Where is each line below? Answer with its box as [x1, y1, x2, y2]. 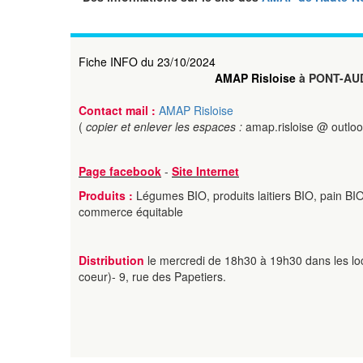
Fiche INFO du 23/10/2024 [79, 53, 216, 70]
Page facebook [79, 163, 161, 179]
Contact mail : [79, 102, 159, 118]
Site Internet [172, 163, 239, 179]
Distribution [79, 252, 147, 268]
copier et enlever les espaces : [86, 118, 246, 135]
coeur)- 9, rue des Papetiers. [79, 268, 226, 284]
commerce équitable [79, 203, 183, 220]
